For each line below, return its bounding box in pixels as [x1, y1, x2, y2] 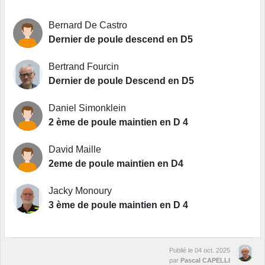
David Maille [49, 144, 101, 155]
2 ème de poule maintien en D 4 [49, 117, 188, 128]
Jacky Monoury [49, 186, 112, 196]
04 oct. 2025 [195, 247, 230, 254]
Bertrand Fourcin [49, 62, 119, 72]
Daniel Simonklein [49, 103, 126, 114]
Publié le [169, 247, 195, 254]
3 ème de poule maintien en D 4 [49, 200, 188, 211]
